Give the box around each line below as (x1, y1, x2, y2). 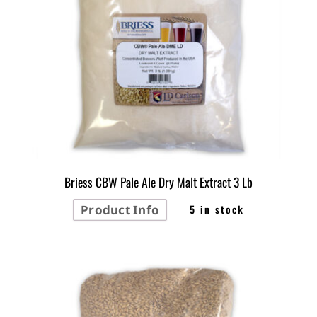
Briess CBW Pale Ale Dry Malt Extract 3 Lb (64, 172, 253, 191)
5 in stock (189, 201, 244, 217)
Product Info (81, 201, 160, 218)
